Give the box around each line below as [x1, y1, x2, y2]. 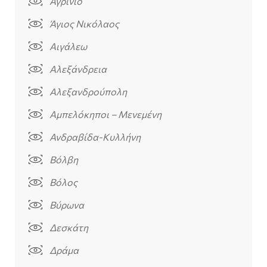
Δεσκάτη [49, 222, 88, 234]
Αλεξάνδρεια [49, 63, 107, 75]
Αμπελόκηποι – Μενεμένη [49, 108, 162, 120]
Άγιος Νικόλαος [49, 18, 119, 30]
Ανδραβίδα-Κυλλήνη [49, 131, 141, 143]
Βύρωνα [49, 199, 84, 211]
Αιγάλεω [49, 41, 87, 52]
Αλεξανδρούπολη [49, 86, 127, 98]
